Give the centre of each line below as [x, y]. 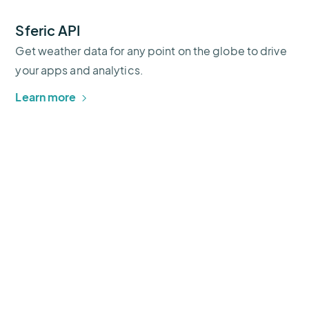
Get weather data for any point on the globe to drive [151, 51]
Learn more [46, 97]
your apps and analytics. [79, 70]
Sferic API [48, 30]
